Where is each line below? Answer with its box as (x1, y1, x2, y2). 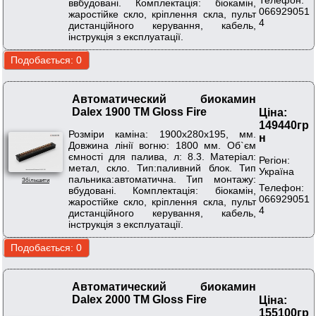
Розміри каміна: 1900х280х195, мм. (68, 128, 256, 140)
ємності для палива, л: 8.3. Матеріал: (68, 150, 256, 162)
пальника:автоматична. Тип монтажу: (68, 173, 256, 185)
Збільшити (22, 176, 49, 183)
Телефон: (259, 181, 304, 193)
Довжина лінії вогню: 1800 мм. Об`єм (68, 139, 256, 151)
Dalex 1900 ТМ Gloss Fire (72, 106, 207, 119)
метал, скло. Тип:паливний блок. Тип (68, 162, 256, 174)
